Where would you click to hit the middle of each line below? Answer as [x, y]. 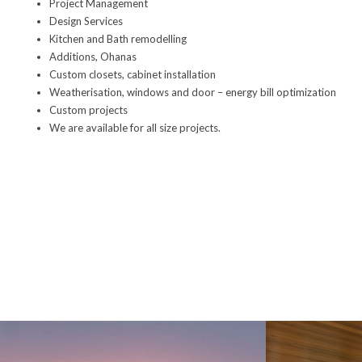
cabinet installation [171, 74]
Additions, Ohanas [93, 57]
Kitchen [66, 39]
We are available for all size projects [133, 128]
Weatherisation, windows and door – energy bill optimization [192, 92]
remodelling [157, 39]
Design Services [86, 21]
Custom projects [88, 110]
